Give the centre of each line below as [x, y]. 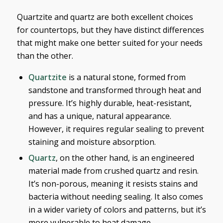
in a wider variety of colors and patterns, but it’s [117, 210]
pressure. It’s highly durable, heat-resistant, [110, 103]
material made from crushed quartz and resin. [113, 171]
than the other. [45, 56]
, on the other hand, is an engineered [125, 158]
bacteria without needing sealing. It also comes [115, 197]
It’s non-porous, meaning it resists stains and [113, 184]
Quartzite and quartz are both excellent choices [105, 17]
